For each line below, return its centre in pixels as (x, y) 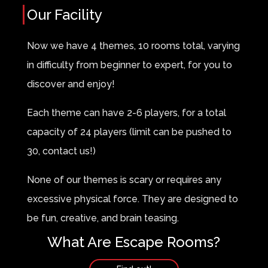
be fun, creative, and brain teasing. (103, 218)
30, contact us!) (61, 151)
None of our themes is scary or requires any (124, 180)
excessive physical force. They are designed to (132, 199)
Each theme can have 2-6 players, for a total (126, 113)
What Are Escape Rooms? (134, 242)
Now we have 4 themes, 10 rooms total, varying (133, 46)
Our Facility (64, 15)
